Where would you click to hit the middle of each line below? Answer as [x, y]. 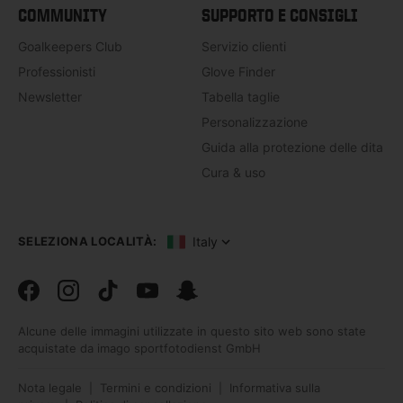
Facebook [51, 311]
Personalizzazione [255, 121]
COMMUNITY [63, 15]
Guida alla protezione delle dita [292, 147]
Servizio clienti [244, 46]
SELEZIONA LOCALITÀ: [88, 242]
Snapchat [207, 311]
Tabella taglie [241, 96]
